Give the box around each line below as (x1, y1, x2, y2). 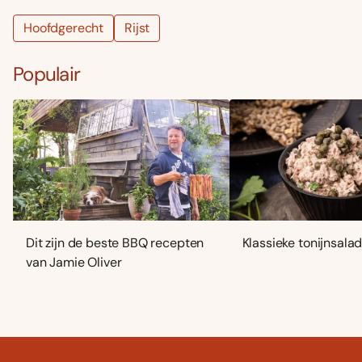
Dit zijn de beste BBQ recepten (26, 234, 204, 252)
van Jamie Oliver (26, 254, 122, 271)
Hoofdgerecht (23, 19, 104, 36)
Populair (13, 61, 81, 86)
